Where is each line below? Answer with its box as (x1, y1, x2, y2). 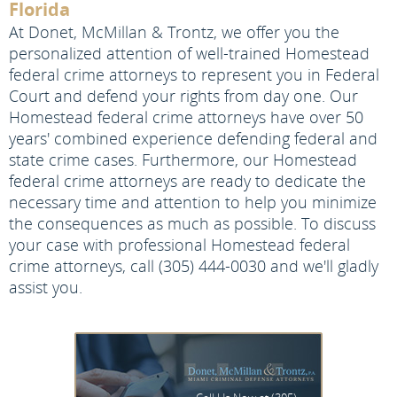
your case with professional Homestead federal (9, 234, 350, 255)
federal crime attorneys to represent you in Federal (9, 64, 379, 85)
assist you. (9, 276, 82, 298)
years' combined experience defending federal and (9, 128, 378, 149)
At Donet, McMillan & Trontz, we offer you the (9, 21, 339, 43)
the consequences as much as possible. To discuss (9, 213, 376, 234)
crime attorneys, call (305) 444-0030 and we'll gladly (9, 255, 378, 276)
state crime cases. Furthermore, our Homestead (9, 149, 357, 170)
